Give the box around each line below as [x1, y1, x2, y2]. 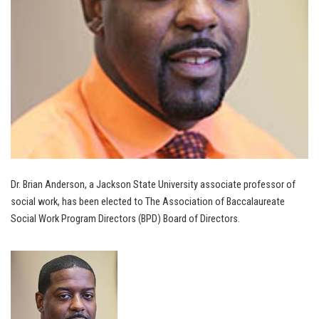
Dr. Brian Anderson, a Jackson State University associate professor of [11, 179, 296, 191]
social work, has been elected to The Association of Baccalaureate [11, 196, 285, 208]
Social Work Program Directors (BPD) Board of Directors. [11, 213, 240, 225]
